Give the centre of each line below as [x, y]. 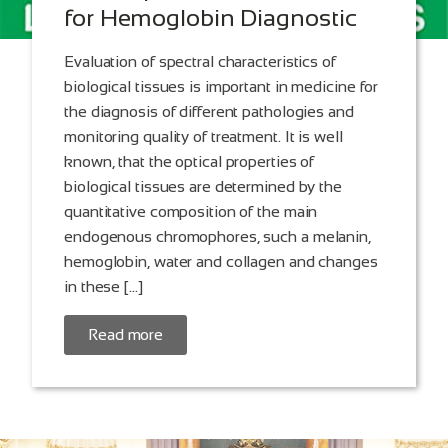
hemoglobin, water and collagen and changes [221, 262]
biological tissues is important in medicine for [221, 87]
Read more [126, 335]
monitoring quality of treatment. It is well [203, 137]
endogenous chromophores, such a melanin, [217, 237]
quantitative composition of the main [191, 212]
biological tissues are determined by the [203, 187]
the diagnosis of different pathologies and [209, 112]
